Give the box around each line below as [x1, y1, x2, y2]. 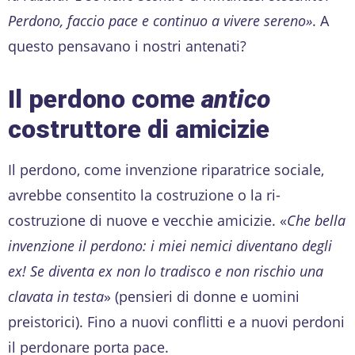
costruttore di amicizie [8, 113, 269, 144]
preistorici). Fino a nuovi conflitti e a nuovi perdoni [8, 311, 345, 331]
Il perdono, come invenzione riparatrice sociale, [8, 159, 324, 179]
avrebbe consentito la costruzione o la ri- [8, 185, 281, 204]
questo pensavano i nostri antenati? [8, 36, 246, 55]
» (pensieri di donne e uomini [104, 286, 300, 306]
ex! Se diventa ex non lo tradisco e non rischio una [8, 261, 323, 281]
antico [201, 83, 270, 114]
